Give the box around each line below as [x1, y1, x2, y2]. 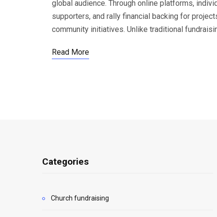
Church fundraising [51, 194, 109, 202]
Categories [42, 156, 89, 167]
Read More [52, 47, 89, 57]
